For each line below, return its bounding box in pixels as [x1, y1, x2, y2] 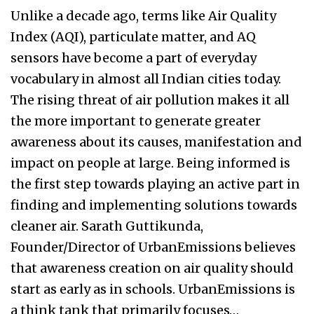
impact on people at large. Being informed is [11, 155, 290, 172]
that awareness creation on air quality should [11, 260, 294, 277]
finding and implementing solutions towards [11, 197, 297, 214]
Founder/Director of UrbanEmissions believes [11, 239, 296, 256]
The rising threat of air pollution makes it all [11, 92, 289, 109]
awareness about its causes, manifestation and [11, 134, 302, 151]
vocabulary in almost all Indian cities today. [11, 71, 281, 88]
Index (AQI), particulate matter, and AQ [11, 29, 256, 46]
